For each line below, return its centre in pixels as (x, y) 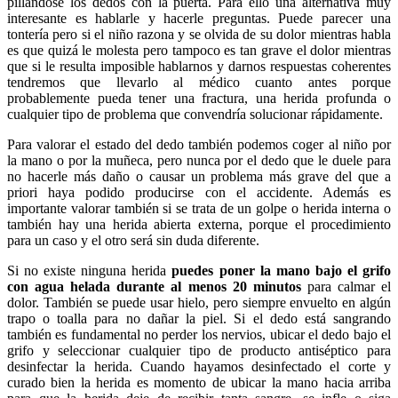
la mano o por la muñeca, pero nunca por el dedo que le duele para (199, 160)
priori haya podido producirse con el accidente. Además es (199, 192)
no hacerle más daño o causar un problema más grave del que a (199, 176)
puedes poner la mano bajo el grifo (282, 270)
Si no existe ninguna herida (90, 270)
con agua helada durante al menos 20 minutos (154, 286)
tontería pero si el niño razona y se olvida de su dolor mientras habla (199, 34)
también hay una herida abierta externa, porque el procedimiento (199, 224)
